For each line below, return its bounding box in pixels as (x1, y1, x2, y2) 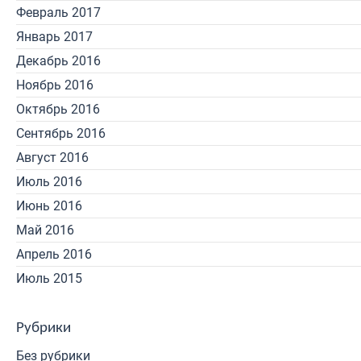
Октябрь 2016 (16, 102, 100, 117)
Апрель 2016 (16, 247, 92, 262)
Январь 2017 (16, 29, 93, 44)
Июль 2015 (16, 271, 82, 286)
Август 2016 (16, 150, 89, 165)
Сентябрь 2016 (16, 126, 106, 141)
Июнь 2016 (16, 198, 82, 214)
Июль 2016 (16, 174, 82, 189)
